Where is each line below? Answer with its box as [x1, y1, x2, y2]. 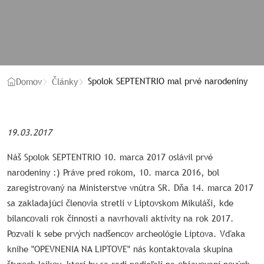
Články [52, 76, 78, 87]
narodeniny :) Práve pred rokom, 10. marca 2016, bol [7, 167, 219, 178]
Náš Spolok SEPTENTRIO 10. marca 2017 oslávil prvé [7, 152, 213, 163]
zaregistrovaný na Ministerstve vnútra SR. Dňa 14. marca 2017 [7, 183, 253, 193]
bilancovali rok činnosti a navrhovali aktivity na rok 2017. [7, 213, 234, 224]
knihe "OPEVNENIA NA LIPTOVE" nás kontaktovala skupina [7, 244, 233, 255]
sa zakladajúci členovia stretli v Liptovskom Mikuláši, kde [7, 198, 233, 209]
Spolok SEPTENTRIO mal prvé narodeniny [88, 76, 247, 87]
